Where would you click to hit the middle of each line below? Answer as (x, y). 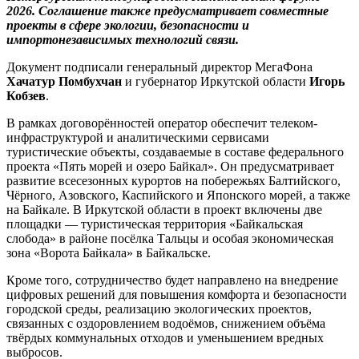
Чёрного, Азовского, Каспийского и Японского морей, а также (178, 196)
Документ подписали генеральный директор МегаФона (159, 67)
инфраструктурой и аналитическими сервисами (138, 138)
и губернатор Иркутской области (216, 82)
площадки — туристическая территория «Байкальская (155, 224)
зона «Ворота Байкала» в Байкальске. (109, 253)
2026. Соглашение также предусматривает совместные (167, 11)
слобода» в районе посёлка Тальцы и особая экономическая (170, 239)
